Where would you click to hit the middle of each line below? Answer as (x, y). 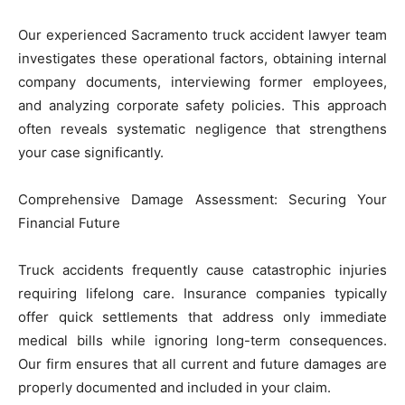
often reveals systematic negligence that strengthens (202, 128)
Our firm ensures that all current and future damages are (202, 363)
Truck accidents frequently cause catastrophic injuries (202, 269)
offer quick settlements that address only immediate (202, 316)
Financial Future (69, 222)
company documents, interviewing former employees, (202, 81)
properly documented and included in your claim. (174, 387)
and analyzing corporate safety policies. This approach (202, 105)
